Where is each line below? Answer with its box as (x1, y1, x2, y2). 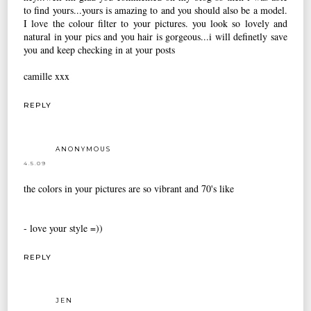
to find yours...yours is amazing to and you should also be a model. (24, 3, 287, 17)
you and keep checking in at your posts (24, 42, 176, 56)
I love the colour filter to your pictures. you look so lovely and (24, 16, 287, 30)
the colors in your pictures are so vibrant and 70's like (24, 181, 235, 195)
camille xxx (24, 69, 70, 83)
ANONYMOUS (56, 144, 112, 153)
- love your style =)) (24, 221, 103, 235)
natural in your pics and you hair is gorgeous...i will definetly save (24, 29, 287, 43)
